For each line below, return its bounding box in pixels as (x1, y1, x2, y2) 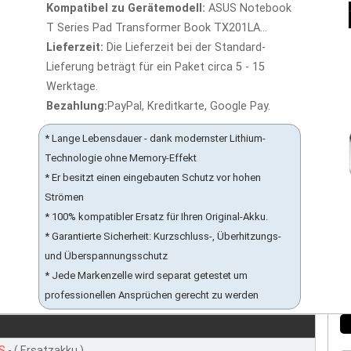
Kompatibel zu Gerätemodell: (46, 2, 205, 15)
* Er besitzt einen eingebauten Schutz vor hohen (45, 172, 261, 183)
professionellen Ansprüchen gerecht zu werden (45, 289, 259, 301)
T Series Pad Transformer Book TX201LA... (46, 21, 267, 34)
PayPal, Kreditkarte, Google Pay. (107, 100, 270, 113)
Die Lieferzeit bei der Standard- (103, 41, 266, 54)
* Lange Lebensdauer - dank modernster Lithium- (45, 132, 266, 144)
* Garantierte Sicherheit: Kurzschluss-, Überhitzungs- (45, 230, 281, 242)
